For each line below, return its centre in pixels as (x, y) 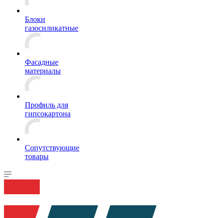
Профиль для (46, 105)
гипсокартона (48, 114)
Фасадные (42, 62)
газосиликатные (52, 28)
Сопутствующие (52, 148)
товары (37, 156)
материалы (43, 71)
